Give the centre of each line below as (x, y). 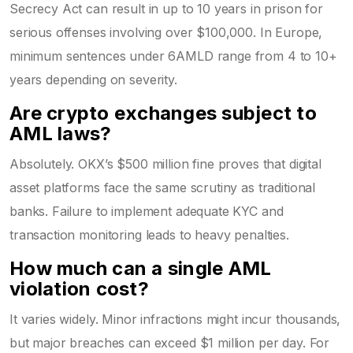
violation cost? (79, 288)
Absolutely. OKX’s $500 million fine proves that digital (165, 163)
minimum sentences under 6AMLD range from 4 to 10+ (173, 56)
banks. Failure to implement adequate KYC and (147, 211)
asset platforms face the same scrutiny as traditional (163, 187)
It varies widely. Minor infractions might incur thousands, (175, 319)
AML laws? (61, 133)
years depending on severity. (93, 79)
